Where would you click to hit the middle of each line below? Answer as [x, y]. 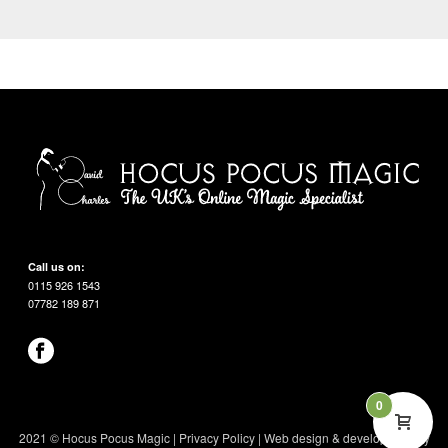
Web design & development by [346, 437]
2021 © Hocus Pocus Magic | [98, 437]
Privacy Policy [216, 437]
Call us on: [57, 266]
